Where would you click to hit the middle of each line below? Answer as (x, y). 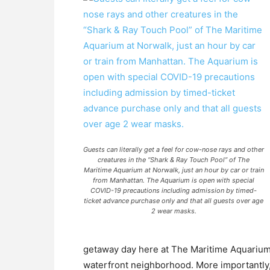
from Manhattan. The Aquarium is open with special (174, 180)
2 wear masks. (174, 211)
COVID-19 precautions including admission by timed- (174, 190)
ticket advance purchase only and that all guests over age (174, 201)
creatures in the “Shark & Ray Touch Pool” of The (174, 160)
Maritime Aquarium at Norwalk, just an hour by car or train (174, 170)
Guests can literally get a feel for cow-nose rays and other (174, 149)
